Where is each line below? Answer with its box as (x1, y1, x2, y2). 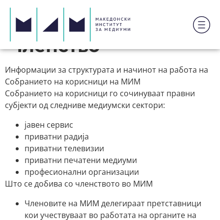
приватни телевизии (25, 142, 104, 154)
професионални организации (25, 166, 139, 177)
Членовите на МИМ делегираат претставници (25, 197, 201, 209)
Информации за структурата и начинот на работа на (5, 64, 208, 75)
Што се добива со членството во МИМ (5, 178, 153, 189)
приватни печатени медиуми (25, 154, 137, 165)
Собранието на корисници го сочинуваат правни (5, 87, 195, 99)
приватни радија (25, 131, 89, 142)
